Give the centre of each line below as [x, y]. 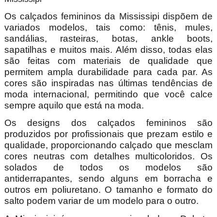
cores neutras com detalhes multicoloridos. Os [108, 156]
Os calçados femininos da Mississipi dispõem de [108, 16]
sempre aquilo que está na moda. [74, 106]
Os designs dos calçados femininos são [108, 123]
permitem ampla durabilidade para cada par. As [108, 72]
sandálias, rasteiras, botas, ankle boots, [108, 39]
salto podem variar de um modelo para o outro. [101, 201]
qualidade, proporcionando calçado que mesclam [108, 145]
